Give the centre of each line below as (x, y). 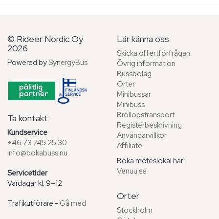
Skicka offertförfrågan (153, 53)
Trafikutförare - (33, 204)
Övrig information (146, 64)
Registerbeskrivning (149, 125)
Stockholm (135, 210)
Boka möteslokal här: (151, 161)
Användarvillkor (142, 135)
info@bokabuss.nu (37, 153)
